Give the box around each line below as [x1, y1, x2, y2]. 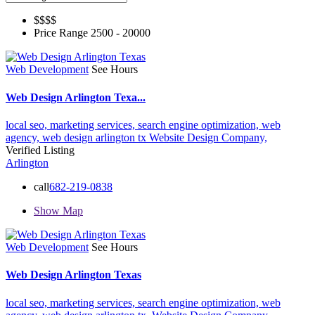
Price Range [34, 27, 91, 39]
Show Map [34, 204, 83, 217]
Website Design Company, [149, 131, 267, 143]
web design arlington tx [42, 131, 149, 143]
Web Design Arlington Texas [6, 269, 141, 281]
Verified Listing [6, 143, 75, 156]
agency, [6, 131, 42, 143]
